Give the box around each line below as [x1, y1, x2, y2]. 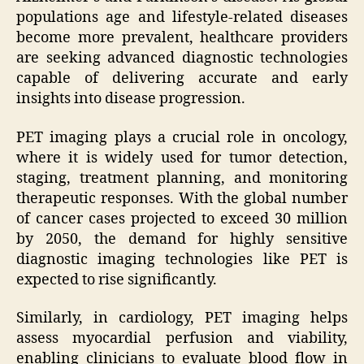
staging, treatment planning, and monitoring [16, 168, 348, 188]
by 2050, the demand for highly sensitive [16, 229, 348, 249]
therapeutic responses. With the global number [16, 188, 348, 208]
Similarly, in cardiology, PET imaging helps [16, 309, 348, 328]
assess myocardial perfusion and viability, [16, 329, 348, 349]
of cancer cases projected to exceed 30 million [16, 209, 348, 228]
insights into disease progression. [16, 89, 245, 109]
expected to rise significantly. [16, 270, 217, 289]
